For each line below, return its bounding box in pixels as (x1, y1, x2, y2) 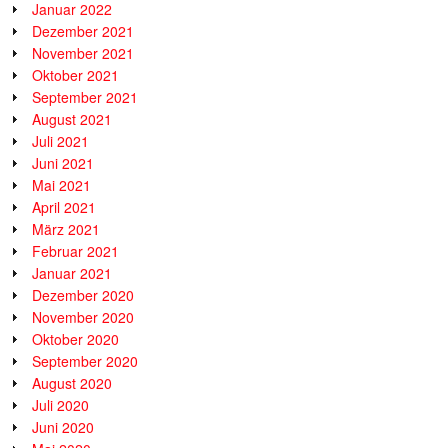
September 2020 (32, 350, 138, 371)
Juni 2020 (32, 416, 94, 437)
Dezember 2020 (32, 284, 134, 305)
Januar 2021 (32, 262, 112, 283)
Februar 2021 (32, 240, 119, 261)
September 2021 (32, 86, 138, 107)
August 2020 (32, 372, 112, 393)
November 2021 (32, 42, 134, 63)
